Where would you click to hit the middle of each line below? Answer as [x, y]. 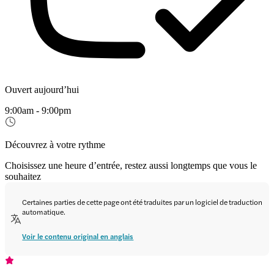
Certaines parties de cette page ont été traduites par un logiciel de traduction [143, 202]
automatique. [44, 211]
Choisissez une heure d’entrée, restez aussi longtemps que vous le [131, 165]
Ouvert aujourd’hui [42, 89]
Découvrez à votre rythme [55, 144]
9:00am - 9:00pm [38, 110]
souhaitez [23, 176]
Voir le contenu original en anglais [78, 236]
